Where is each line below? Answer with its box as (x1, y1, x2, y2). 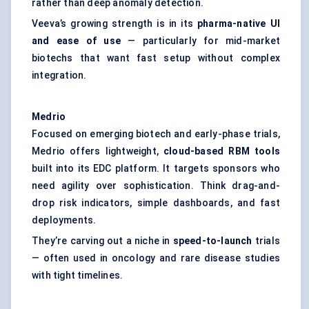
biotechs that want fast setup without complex (32, 52, 280, 64)
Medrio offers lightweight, (32, 146, 164, 157)
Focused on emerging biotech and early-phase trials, (32, 128, 280, 140)
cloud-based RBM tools (163, 146, 281, 157)
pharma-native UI (197, 18, 280, 30)
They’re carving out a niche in (32, 235, 173, 247)
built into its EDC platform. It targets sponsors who (32, 163, 280, 175)
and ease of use (32, 35, 121, 47)
